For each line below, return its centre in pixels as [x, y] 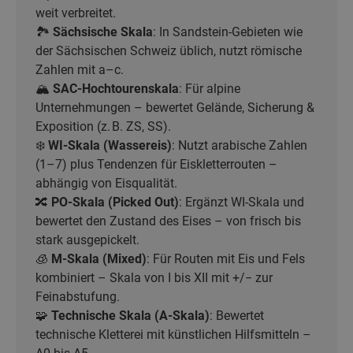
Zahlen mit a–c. [80, 70]
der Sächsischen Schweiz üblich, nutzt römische [169, 51]
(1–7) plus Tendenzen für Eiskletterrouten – [156, 164]
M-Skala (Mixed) [99, 259]
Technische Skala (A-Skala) [130, 316]
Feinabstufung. [78, 297]
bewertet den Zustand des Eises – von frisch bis [168, 221]
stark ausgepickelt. [87, 240]
